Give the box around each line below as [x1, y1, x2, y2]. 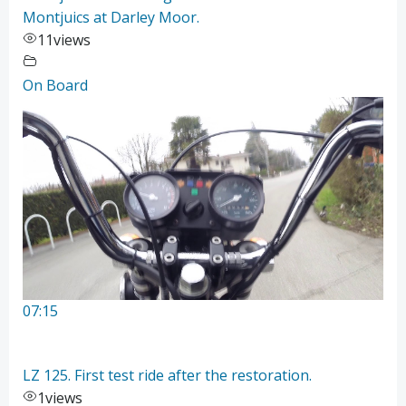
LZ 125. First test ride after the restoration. [23, 365, 312, 386]
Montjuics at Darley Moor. [23, 7, 199, 28]
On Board [23, 75, 88, 96]
